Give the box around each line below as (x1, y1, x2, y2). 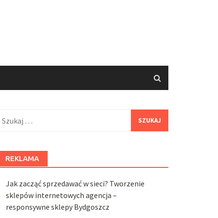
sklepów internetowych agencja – (5, 190, 117, 200)
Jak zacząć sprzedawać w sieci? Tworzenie (5, 179, 145, 188)
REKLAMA (5, 154, 39, 163)
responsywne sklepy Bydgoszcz (5, 202, 109, 212)
